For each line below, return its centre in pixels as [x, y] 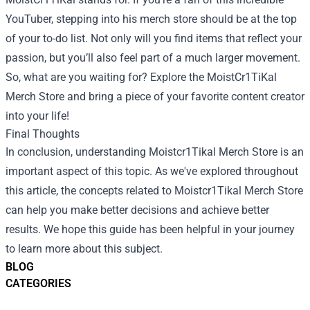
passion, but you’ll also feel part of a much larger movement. [153, 57]
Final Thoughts [43, 134]
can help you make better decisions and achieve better [137, 210]
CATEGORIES [38, 283]
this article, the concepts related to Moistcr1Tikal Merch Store [154, 190]
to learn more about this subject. [84, 248]
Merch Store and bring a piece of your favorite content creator [155, 96]
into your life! [37, 116]
